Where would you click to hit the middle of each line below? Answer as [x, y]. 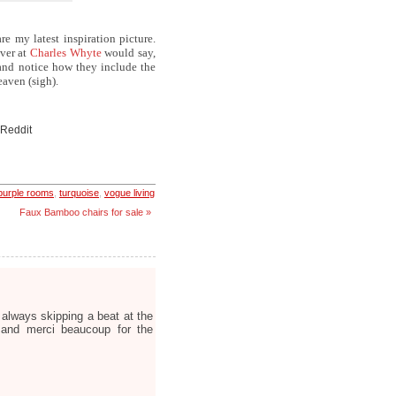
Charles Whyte [67, 53]
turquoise [79, 193]
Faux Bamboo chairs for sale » [85, 212]
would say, [130, 53]
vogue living [129, 193]
